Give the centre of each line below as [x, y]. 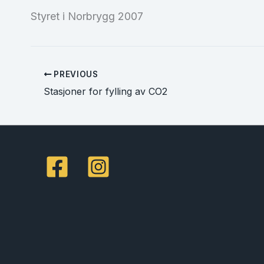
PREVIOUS [75, 74]
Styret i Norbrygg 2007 [87, 16]
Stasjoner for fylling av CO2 [105, 91]
